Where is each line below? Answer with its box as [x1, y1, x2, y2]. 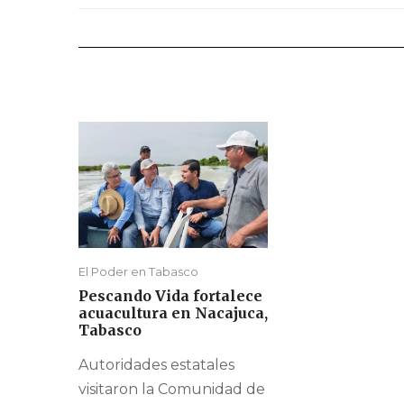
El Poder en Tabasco [78, 264, 198, 280]
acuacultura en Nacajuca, [78, 304, 268, 323]
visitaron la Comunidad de [78, 381, 265, 399]
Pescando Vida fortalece [78, 287, 262, 306]
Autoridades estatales [78, 356, 234, 374]
